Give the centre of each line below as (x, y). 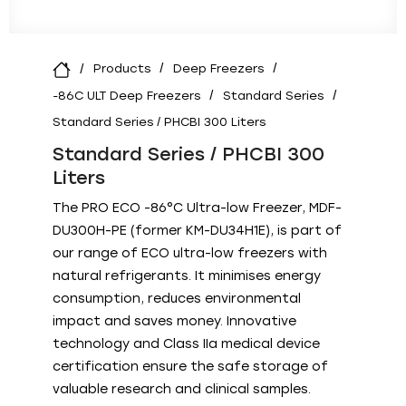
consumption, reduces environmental (177, 299)
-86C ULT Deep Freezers (126, 96)
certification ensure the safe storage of (190, 367)
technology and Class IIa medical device (186, 344)
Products (122, 68)
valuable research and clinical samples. (182, 389)
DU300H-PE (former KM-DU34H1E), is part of (197, 231)
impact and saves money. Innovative (174, 321)
